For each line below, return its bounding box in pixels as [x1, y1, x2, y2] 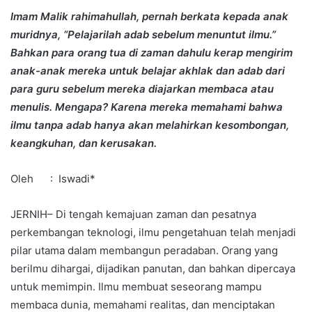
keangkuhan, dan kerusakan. [10, 136, 157, 150]
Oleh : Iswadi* [10, 171, 95, 185]
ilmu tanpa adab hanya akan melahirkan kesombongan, [10, 118, 289, 132]
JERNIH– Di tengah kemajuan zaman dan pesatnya [10, 207, 256, 221]
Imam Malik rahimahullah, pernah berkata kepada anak [10, 9, 288, 23]
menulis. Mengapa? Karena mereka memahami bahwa [10, 100, 283, 114]
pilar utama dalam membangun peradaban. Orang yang [10, 243, 278, 257]
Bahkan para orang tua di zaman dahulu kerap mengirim [10, 45, 292, 59]
